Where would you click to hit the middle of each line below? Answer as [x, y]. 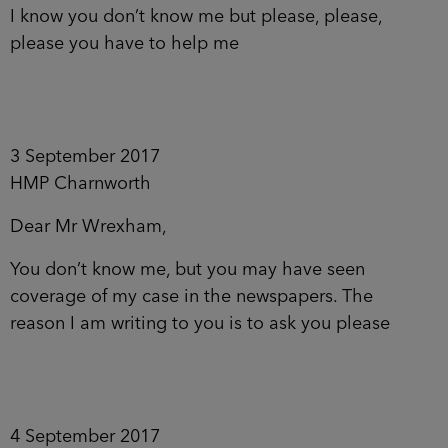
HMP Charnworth [80, 183]
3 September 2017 [85, 156]
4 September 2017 [85, 436]
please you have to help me [124, 43]
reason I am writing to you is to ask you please [200, 323]
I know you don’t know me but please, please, [196, 16]
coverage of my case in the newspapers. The [191, 296]
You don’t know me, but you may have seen [187, 269]
